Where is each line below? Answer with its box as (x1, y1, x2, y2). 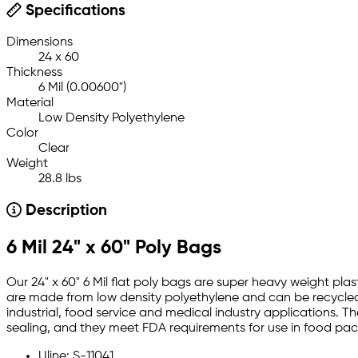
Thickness (6, 66, 62, 80)
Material (6, 97, 54, 110)
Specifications (21, 4, 125, 19)
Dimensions (6, 36, 73, 50)
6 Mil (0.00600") (38, 82, 126, 95)
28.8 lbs (38, 173, 82, 186)
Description (21, 204, 107, 219)
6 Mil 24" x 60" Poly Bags (6, 238, 221, 258)
